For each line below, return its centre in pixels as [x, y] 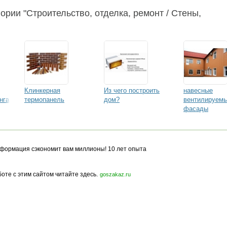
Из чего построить [132, 90]
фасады [196, 109]
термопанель [44, 100]
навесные [198, 90]
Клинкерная [42, 90]
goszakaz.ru [115, 174]
